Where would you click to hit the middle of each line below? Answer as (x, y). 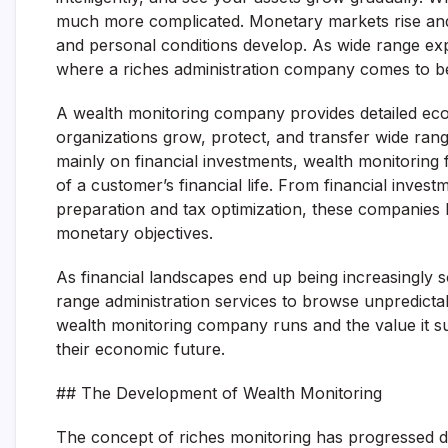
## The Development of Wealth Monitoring (219, 393)
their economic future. (140, 349)
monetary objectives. (134, 233)
